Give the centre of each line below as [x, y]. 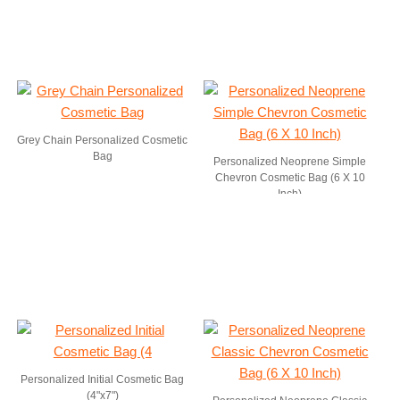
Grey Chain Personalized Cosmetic [103, 140]
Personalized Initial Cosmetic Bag [103, 379]
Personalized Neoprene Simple [290, 162]
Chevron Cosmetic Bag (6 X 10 [290, 178]
